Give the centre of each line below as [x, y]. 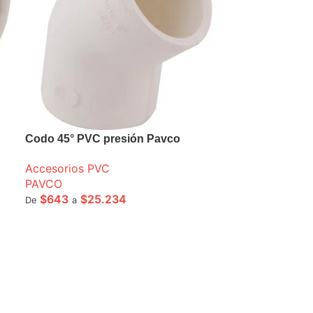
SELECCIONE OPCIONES [88, 221]
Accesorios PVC [68, 168]
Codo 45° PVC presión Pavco [103, 138]
